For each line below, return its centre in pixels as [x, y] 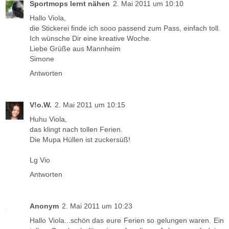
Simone [42, 59]
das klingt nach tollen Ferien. [76, 129]
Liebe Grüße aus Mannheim [75, 48]
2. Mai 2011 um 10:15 [90, 105]
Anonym [44, 206]
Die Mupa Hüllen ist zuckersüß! [80, 139]
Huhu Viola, [48, 119]
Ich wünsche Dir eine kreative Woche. [90, 38]
